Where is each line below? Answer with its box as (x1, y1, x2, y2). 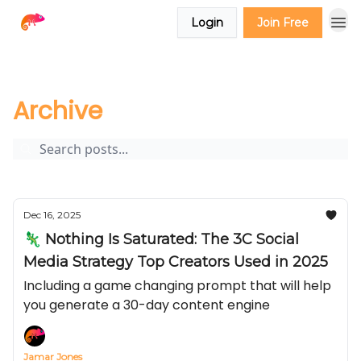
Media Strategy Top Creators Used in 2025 (23, 253, 328, 271)
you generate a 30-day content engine (23, 296, 270, 314)
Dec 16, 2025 (23, 209, 81, 221)
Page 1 (162, 70, 194, 84)
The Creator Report (13, 70, 103, 84)
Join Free (257, 15, 309, 30)
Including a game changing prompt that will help (23, 276, 331, 295)
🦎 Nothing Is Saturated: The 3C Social (23, 230, 299, 248)
